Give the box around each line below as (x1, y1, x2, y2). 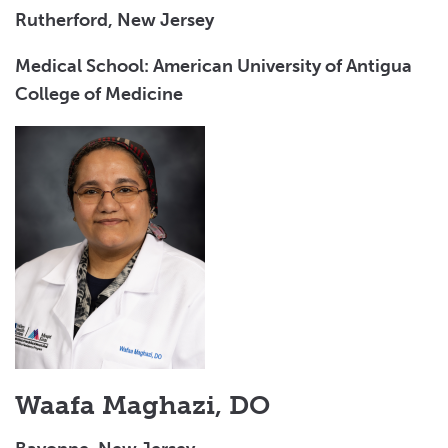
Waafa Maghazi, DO (15, 389, 270, 421)
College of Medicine (15, 82, 183, 105)
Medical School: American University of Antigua (15, 54, 412, 77)
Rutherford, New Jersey (15, 8, 214, 31)
